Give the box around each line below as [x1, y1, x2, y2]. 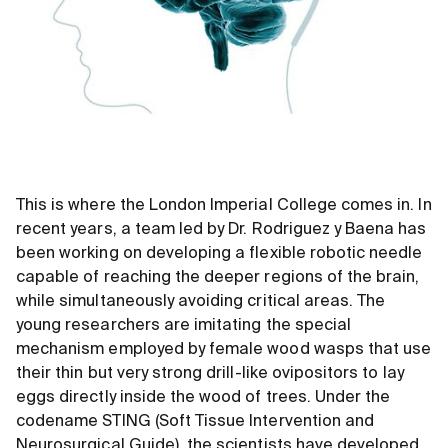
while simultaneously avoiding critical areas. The [16, 294, 386, 311]
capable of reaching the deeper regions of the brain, [16, 270, 420, 287]
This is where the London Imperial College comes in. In [16, 198, 432, 215]
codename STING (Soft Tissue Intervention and [16, 414, 375, 431]
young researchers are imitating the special [16, 318, 352, 335]
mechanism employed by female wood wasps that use [16, 342, 432, 359]
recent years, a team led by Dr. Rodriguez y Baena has [16, 222, 427, 239]
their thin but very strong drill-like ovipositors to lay [16, 366, 404, 383]
